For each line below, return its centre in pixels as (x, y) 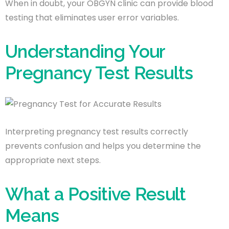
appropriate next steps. (53, 160)
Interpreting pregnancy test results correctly (97, 131)
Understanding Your (85, 51)
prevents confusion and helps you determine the (103, 146)
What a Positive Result (96, 194)
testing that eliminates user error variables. (92, 17)
